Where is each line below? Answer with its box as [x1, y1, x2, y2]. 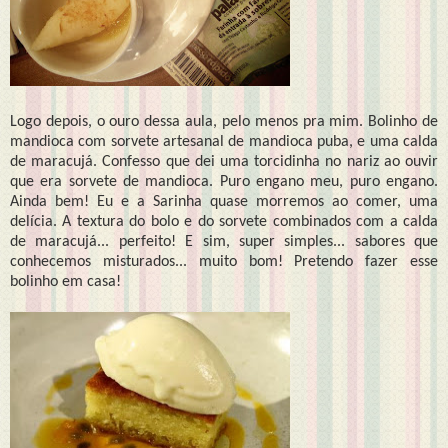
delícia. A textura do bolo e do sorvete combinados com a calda [10, 213, 438, 230]
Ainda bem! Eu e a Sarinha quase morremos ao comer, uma [10, 193, 438, 210]
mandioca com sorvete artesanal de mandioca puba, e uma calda [10, 133, 438, 150]
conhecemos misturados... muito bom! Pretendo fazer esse [10, 253, 438, 270]
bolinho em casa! [10, 273, 121, 290]
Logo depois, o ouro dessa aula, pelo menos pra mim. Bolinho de [10, 113, 438, 130]
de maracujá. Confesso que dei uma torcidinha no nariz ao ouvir [10, 153, 438, 170]
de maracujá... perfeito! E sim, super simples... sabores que [10, 233, 438, 250]
